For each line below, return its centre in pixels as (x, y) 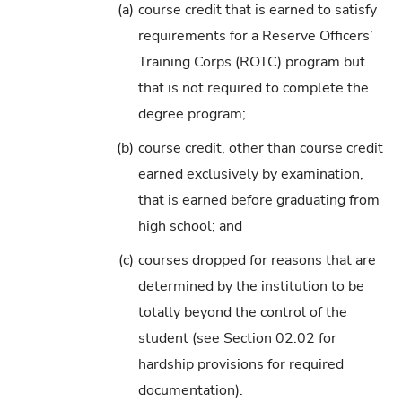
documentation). (190, 390)
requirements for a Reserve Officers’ (255, 35)
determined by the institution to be (251, 286)
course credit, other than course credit (260, 148)
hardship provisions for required (240, 364)
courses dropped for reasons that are (257, 260)
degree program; (192, 114)
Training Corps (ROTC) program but (251, 61)
